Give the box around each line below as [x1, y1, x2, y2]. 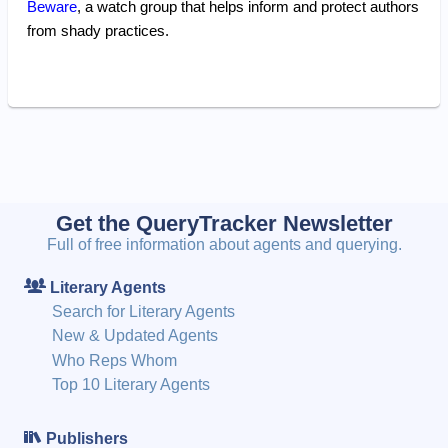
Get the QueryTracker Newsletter [55, 210, 393, 236]
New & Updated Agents [52, 327, 219, 345]
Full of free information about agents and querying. [46, 235, 402, 253]
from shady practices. [26, 21, 169, 39]
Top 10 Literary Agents [52, 376, 211, 394]
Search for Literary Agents [52, 303, 236, 321]
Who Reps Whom [52, 351, 178, 369]
